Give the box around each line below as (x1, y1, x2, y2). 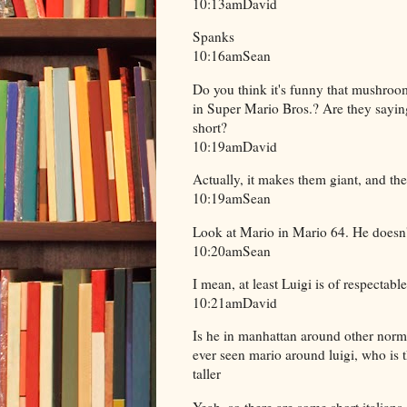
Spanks (193, 27, 234, 46)
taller (193, 364, 221, 383)
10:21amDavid (193, 293, 277, 313)
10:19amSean (193, 189, 271, 208)
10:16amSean (193, 46, 271, 65)
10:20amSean (193, 241, 271, 260)
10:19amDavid (193, 136, 277, 155)
